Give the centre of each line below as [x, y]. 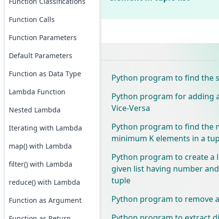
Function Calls [32, 19]
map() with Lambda [40, 146]
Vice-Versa [131, 108]
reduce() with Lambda [44, 182]
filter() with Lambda [40, 164]
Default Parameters [40, 55]
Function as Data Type [45, 74]
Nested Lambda [34, 110]
